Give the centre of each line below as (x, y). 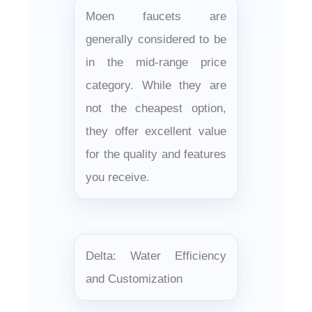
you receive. (118, 177)
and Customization (134, 279)
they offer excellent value (156, 131)
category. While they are (156, 85)
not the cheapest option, (156, 108)
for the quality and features (156, 154)
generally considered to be (156, 39)
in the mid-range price (156, 62)
